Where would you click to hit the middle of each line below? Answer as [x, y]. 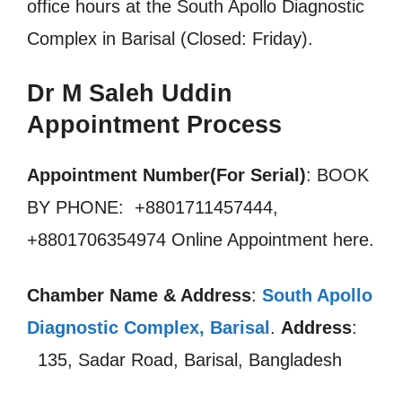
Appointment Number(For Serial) [166, 175]
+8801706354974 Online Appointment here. [201, 240]
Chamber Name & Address [139, 295]
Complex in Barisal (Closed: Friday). [170, 39]
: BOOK [337, 175]
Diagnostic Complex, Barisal [149, 328]
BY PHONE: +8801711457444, [153, 207]
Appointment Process [154, 125]
